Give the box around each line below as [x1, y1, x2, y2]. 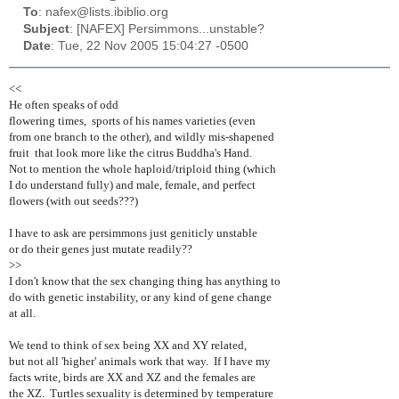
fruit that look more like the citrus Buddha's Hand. [9, 145, 252, 159]
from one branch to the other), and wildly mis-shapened [9, 129, 274, 143]
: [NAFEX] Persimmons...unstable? [69, 22, 265, 37]
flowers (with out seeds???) [9, 193, 138, 208]
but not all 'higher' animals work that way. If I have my [9, 354, 271, 368]
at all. [9, 305, 38, 320]
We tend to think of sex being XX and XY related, [9, 338, 247, 352]
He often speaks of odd [9, 97, 118, 111]
